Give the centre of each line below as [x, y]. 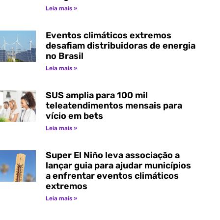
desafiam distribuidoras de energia [120, 45]
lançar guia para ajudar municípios [118, 165]
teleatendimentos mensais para [114, 105]
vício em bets [74, 116]
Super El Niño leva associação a [112, 155]
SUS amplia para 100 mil [96, 95]
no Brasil [64, 56]
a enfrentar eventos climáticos [112, 176]
